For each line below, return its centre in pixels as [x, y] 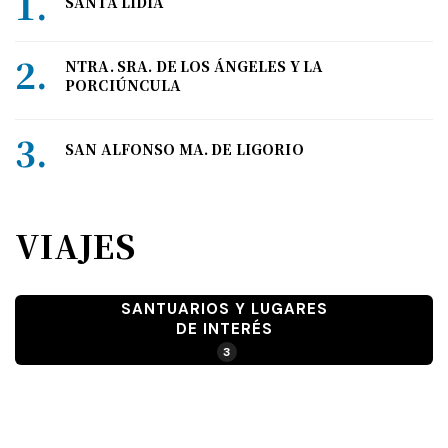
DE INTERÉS [224, 328]
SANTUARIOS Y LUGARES [224, 308]
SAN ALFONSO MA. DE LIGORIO [184, 149]
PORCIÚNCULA [123, 85]
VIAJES [75, 245]
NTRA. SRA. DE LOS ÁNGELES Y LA [194, 66]
